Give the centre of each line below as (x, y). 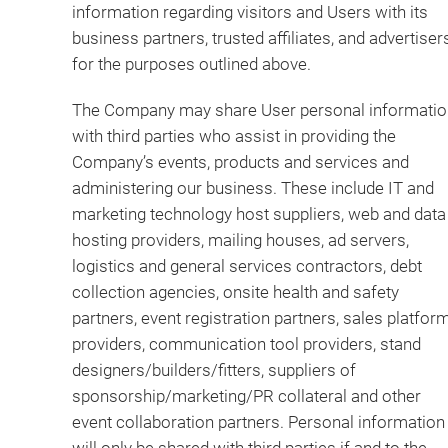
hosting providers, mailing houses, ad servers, (240, 240)
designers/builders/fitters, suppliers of (214, 370)
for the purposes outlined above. (191, 64)
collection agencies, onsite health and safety (235, 292)
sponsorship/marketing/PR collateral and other (246, 396)
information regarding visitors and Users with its (250, 12)
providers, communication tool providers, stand (246, 344)
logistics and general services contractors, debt (247, 266)
